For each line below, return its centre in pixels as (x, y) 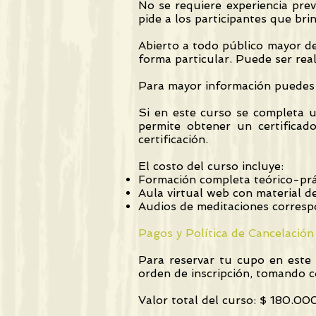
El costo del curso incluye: (211, 166)
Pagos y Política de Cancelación (226, 233)
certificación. (175, 139)
